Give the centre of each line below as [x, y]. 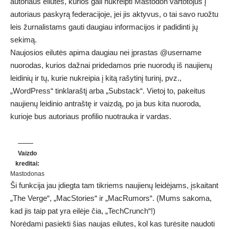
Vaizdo [27, 153]
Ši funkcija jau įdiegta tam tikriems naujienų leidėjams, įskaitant [114, 185]
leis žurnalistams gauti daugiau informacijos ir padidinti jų [104, 27]
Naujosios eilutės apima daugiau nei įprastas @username [106, 52]
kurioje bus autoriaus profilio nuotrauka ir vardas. [91, 116]
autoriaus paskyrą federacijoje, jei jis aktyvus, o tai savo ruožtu [114, 14]
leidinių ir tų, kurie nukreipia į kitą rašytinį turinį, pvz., [96, 78]
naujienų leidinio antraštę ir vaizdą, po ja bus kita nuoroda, [106, 103]
